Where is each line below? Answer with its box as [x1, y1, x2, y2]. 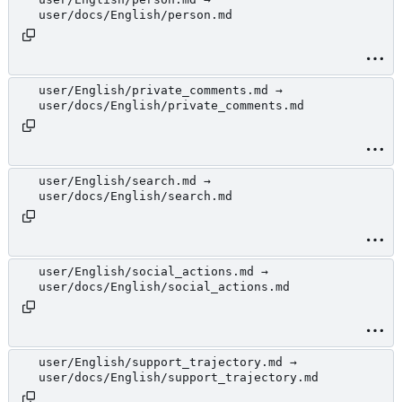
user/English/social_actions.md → [39, 265, 268, 279]
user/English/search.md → [39, 174, 211, 188]
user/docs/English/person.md [39, 8, 232, 22]
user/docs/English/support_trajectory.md [39, 371, 319, 385]
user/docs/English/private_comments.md [39, 99, 304, 113]
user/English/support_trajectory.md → [39, 355, 297, 370]
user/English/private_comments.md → [39, 83, 283, 98]
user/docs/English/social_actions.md [39, 280, 290, 294]
